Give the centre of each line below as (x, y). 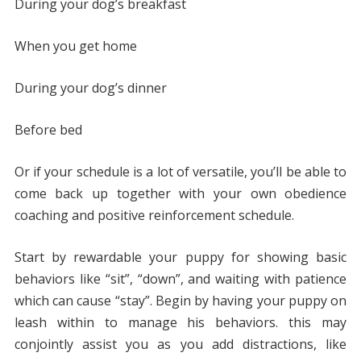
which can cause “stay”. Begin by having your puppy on (180, 301)
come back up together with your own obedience (180, 194)
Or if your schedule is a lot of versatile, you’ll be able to (180, 172)
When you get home (75, 46)
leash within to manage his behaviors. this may (180, 323)
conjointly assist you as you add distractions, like (180, 344)
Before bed (48, 130)
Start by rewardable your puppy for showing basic (180, 257)
